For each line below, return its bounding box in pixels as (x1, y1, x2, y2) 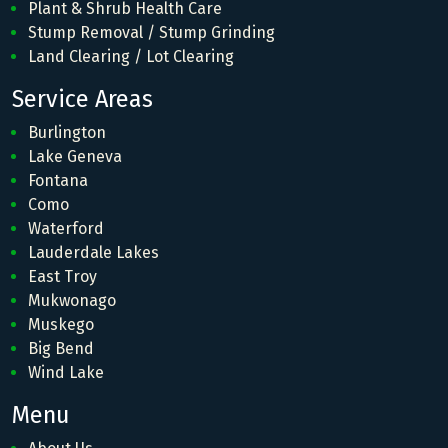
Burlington (28, 123, 106, 143)
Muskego (28, 315, 94, 335)
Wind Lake (28, 363, 104, 383)
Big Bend (28, 339, 94, 359)
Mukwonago (28, 291, 116, 311)
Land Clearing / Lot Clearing (28, 47, 234, 67)
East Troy (28, 267, 97, 287)
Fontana (28, 171, 88, 191)
